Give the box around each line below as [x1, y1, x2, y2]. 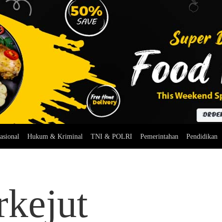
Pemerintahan [140, 133, 178, 140]
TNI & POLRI [90, 133, 132, 140]
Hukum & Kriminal [27, 133, 83, 140]
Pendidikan [186, 133, 218, 140]
